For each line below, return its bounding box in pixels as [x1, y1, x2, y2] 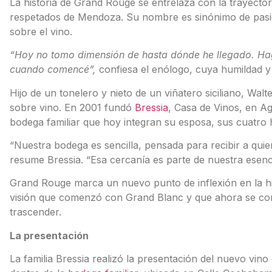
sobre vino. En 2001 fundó [9, 101, 135, 114]
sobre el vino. [9, 25, 72, 38]
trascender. [9, 206, 61, 219]
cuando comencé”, [9, 63, 96, 76]
